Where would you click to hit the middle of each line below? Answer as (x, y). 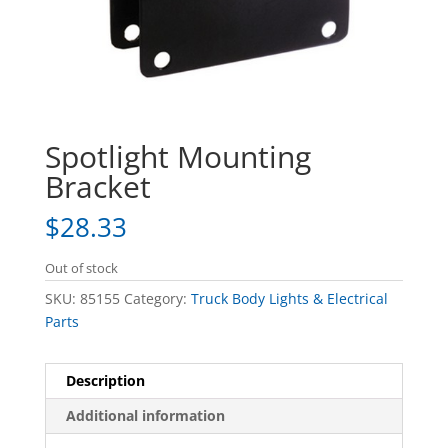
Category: (157, 299)
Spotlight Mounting (177, 157)
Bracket (97, 187)
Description (105, 381)
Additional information (145, 416)
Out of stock (81, 268)
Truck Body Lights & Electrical (289, 299)
